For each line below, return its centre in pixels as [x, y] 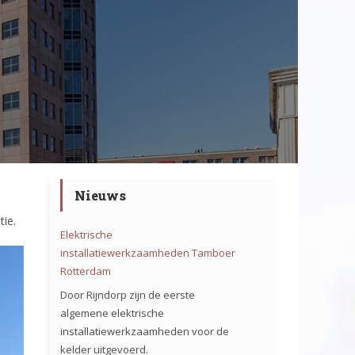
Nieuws [100, 195]
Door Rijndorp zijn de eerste [128, 294]
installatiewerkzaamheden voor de [145, 331]
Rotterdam [86, 271]
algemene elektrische [112, 313]
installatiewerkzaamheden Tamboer [148, 253]
